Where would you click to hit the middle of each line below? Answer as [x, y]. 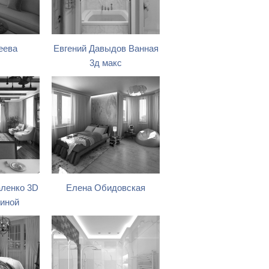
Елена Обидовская [106, 188]
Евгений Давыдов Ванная [106, 49]
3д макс [106, 63]
